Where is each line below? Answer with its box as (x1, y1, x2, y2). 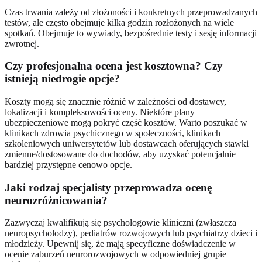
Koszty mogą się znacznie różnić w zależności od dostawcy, (5, 96, 226, 107)
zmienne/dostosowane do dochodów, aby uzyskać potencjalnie (5, 149, 236, 160)
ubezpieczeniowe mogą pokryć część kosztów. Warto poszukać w (5, 118, 247, 128)
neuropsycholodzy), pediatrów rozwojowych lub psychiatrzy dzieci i (5, 228, 257, 239)
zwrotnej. (5, 38, 39, 49)
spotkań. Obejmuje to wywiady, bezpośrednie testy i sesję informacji (5, 27, 257, 38)
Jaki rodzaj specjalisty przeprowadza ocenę (5, 181, 212, 194)
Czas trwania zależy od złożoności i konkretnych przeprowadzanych (5, 6, 257, 17)
